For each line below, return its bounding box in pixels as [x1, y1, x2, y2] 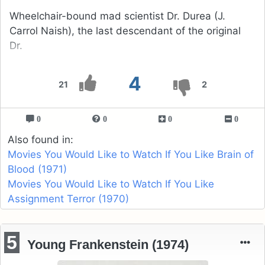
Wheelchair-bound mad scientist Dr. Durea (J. [9, 10, 225, 22]
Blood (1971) [8, 163, 67, 176]
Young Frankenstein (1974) [27, 237, 189, 252]
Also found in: [8, 134, 73, 146]
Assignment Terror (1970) [8, 193, 129, 205]
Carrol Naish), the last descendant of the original [9, 25, 241, 37]
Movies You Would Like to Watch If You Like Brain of [8, 148, 254, 161]
